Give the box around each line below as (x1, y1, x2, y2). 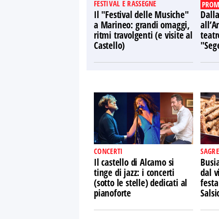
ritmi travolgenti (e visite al (94, 29, 193, 42)
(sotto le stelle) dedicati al (94, 176, 188, 189)
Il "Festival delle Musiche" (94, 8, 189, 21)
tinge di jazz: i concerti (94, 166, 175, 179)
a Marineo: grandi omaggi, (94, 19, 190, 31)
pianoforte (94, 187, 131, 199)
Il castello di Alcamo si (94, 156, 175, 169)
